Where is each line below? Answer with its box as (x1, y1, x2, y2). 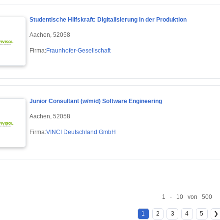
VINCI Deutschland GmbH (46, 128, 116, 136)
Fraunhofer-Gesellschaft (46, 47, 110, 54)
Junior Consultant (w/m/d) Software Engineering (29, 98, 162, 105)
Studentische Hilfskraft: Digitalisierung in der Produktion (29, 16, 187, 24)
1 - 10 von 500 (162, 193, 212, 200)
